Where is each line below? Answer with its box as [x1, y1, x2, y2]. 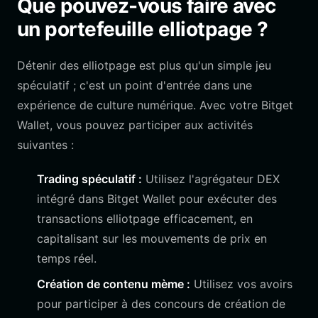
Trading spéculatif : [37, 172, 142, 186]
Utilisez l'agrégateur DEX [142, 172, 280, 186]
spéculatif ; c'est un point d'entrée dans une [17, 78, 252, 92]
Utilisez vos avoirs [190, 277, 292, 291]
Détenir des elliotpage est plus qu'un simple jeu [17, 58, 271, 72]
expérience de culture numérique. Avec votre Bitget [17, 98, 293, 112]
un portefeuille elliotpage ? [17, 17, 268, 41]
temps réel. [37, 251, 97, 265]
